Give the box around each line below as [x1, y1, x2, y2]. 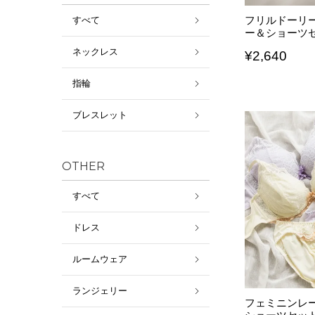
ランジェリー [72, 285, 127, 296]
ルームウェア [72, 254, 127, 264]
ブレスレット [72, 110, 127, 120]
